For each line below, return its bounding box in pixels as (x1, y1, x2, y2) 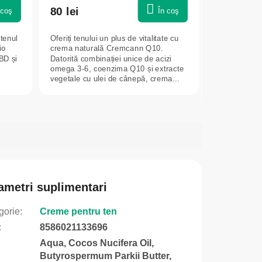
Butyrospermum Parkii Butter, (39, 250, 171, 261)
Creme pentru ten (39, 206, 117, 216)
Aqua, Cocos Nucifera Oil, (39, 237, 154, 248)
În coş (157, 6, 179, 15)
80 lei (50, 5, 79, 18)
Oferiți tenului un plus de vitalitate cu (50, 33, 179, 43)
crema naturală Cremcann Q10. (50, 43, 163, 53)
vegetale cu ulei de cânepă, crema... (50, 74, 180, 83)
